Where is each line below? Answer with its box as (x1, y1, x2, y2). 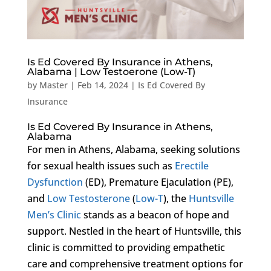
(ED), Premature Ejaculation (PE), (82, 175, 233, 189)
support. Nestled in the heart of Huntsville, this (27, 224, 241, 238)
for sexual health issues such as (27, 158, 175, 172)
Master (39, 79, 68, 91)
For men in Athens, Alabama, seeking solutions (27, 142, 240, 156)
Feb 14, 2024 (77, 79, 128, 91)
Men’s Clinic (27, 207, 81, 221)
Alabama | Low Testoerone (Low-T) (27, 65, 195, 77)
